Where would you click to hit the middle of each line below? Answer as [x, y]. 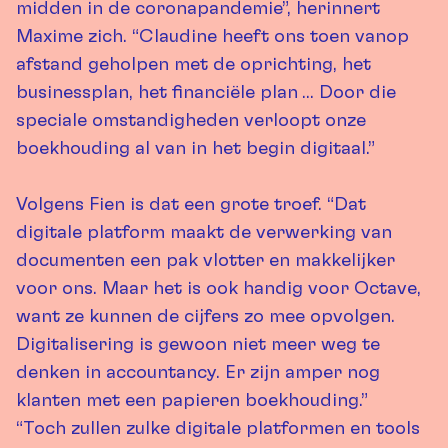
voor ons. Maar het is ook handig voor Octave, [218, 288]
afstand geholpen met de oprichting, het [193, 64]
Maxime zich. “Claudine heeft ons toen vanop [212, 36]
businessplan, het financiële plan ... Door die [206, 92]
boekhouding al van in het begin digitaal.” [195, 148]
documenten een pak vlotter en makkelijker [205, 260]
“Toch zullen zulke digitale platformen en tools [218, 428]
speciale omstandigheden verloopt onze [191, 120]
